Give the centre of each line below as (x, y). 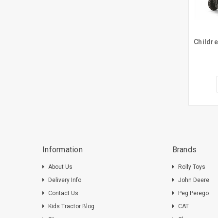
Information (63, 149)
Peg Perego (193, 193)
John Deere (193, 180)
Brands (184, 149)
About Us (60, 167)
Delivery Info (65, 180)
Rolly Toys (191, 167)
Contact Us (63, 193)
